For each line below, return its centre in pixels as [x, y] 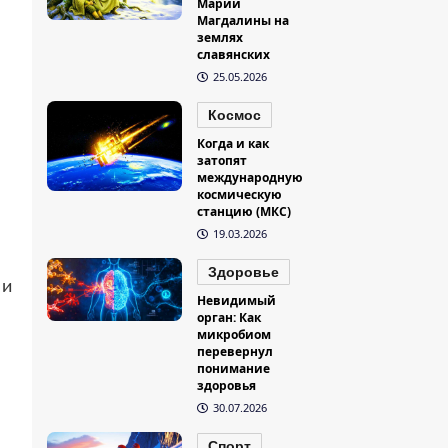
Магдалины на [243, 21]
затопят [222, 161]
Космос [235, 115]
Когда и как [233, 144]
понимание [234, 369]
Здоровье [244, 272]
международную [250, 178]
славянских [234, 55]
